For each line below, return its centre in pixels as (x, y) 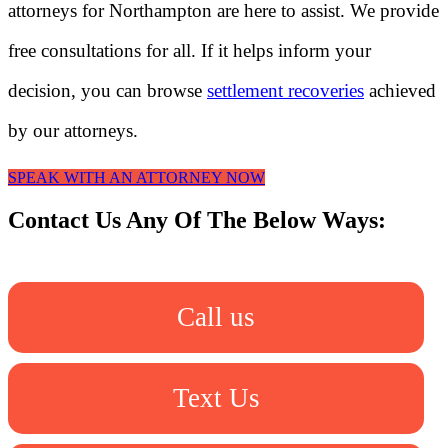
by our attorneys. (73, 130)
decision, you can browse (107, 90)
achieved (400, 90)
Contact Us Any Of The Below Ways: (197, 220)
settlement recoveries (285, 90)
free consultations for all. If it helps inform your (189, 50)
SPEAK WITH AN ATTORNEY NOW (136, 178)
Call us (216, 317)
